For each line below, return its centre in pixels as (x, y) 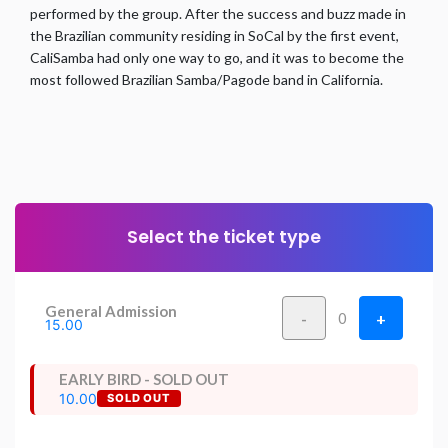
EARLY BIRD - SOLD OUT (144, 379)
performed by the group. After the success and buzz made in (218, 13)
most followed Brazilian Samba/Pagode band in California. (206, 79)
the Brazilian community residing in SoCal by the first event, (214, 35)
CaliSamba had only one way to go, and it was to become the (217, 57)
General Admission (111, 311)
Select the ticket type (224, 237)
